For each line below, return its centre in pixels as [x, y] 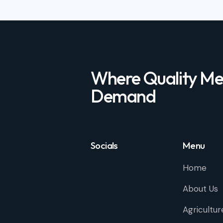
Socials [104, 146]
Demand [123, 96]
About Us [200, 189]
